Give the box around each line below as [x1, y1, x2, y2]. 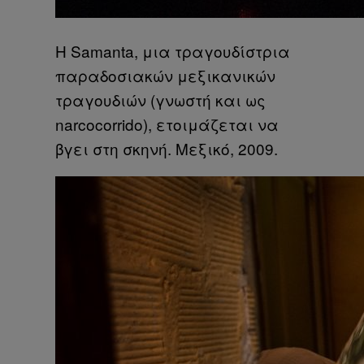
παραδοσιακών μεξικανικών [55, 63, 275, 86]
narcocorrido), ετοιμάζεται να [55, 112, 279, 135]
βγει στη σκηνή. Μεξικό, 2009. [55, 136, 278, 159]
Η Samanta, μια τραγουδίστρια [55, 39, 290, 62]
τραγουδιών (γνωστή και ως [55, 88, 266, 110]
